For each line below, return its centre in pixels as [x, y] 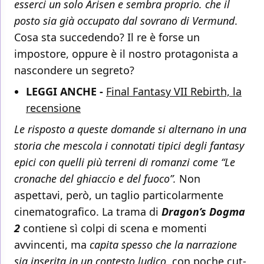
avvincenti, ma [52, 245]
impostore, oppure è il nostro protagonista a [126, 54]
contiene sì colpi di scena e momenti [113, 228]
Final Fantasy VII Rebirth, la [174, 92]
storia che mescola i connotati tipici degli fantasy [129, 146]
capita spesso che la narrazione [163, 245]
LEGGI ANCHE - [65, 92]
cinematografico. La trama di [88, 212]
